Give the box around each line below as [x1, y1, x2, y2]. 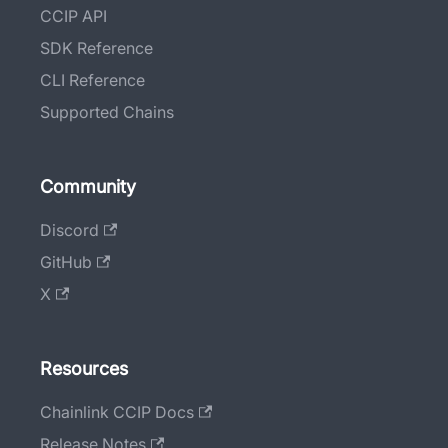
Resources [40, 358, 128, 380]
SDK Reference [40, 38, 153, 59]
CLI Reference [40, 70, 145, 91]
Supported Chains [40, 102, 174, 123]
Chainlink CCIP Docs [40, 402, 194, 423]
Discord [40, 220, 99, 241]
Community [40, 176, 136, 198]
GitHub [40, 252, 92, 273]
